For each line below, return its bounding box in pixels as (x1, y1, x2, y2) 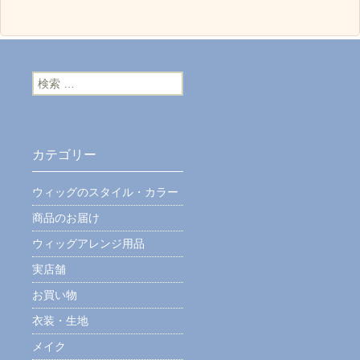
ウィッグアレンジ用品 (32, 237, 145, 251)
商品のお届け (32, 211, 100, 225)
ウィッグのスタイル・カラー (32, 186, 178, 199)
